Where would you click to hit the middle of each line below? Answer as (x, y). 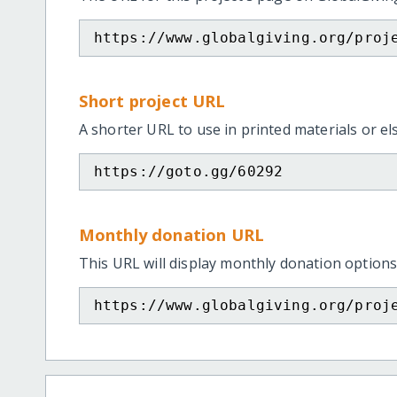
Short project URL (152, 100)
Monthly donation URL (171, 234)
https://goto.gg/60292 (188, 171)
